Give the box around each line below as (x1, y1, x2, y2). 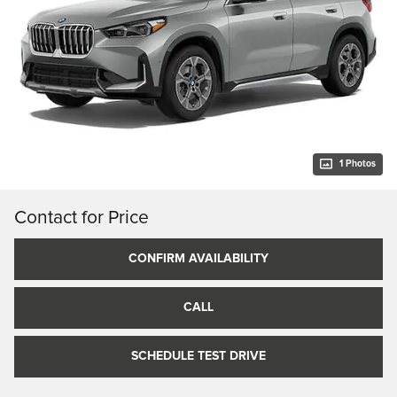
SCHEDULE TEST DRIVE (131, 349, 266, 362)
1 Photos (339, 159, 376, 168)
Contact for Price (14, 207, 149, 227)
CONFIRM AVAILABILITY (128, 252, 269, 265)
